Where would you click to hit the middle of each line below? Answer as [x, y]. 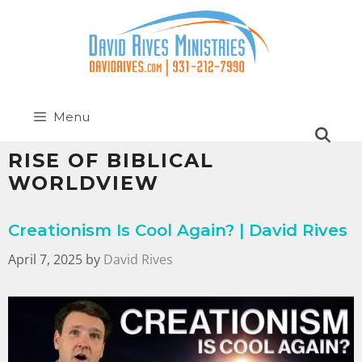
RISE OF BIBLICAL [111, 161]
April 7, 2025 [45, 260]
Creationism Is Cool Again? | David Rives [178, 231]
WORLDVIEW [84, 183]
